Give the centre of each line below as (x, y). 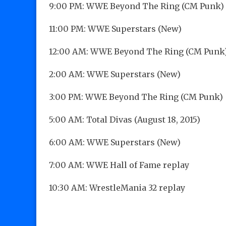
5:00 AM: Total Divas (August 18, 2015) (125, 120)
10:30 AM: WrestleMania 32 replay (117, 188)
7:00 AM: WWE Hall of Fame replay (119, 165)
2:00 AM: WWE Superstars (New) (115, 74)
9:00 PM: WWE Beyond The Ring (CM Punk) (136, 6)
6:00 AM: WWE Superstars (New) (115, 143)
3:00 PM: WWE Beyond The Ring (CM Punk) (136, 97)
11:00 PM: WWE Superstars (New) (115, 29)
